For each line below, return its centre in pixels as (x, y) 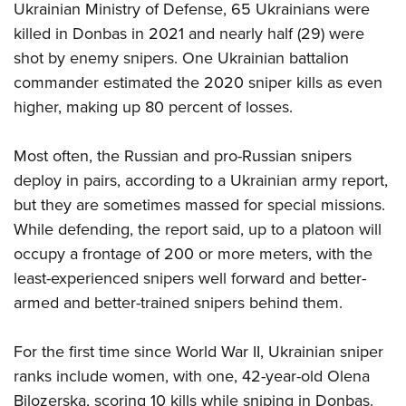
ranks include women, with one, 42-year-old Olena (192, 376)
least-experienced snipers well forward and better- (190, 278)
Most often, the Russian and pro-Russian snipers (183, 155)
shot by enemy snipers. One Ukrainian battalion (181, 58)
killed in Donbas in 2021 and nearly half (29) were (189, 33)
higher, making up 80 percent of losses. (153, 106)
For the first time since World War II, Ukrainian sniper (198, 351)
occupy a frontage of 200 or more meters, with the (193, 253)
